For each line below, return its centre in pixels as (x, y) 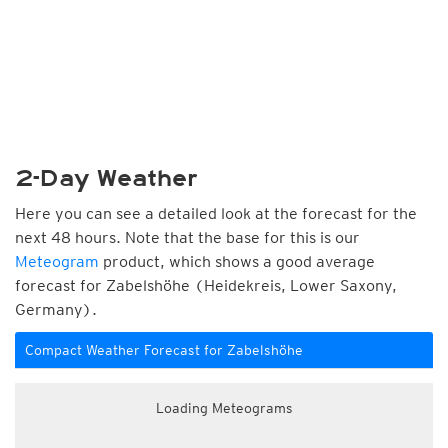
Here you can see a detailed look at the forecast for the (216, 213)
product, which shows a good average (237, 261)
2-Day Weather (106, 178)
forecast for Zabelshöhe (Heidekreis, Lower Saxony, (206, 285)
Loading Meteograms (224, 408)
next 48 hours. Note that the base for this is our (187, 237)
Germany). (56, 309)
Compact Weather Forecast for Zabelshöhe (164, 350)
